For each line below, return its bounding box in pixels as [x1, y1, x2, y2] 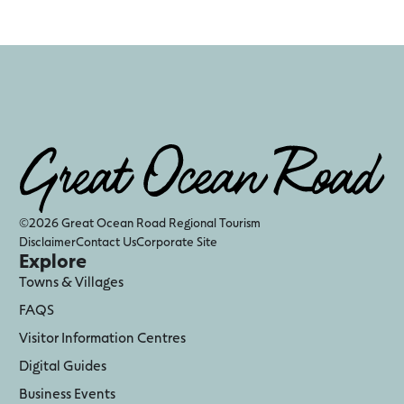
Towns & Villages [18, 271, 124, 292]
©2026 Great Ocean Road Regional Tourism [18, 213, 261, 233]
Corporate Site [135, 232, 217, 252]
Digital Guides [18, 354, 106, 376]
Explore [18, 245, 87, 276]
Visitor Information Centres [18, 326, 186, 348]
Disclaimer [18, 232, 76, 252]
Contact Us [75, 232, 136, 252]
